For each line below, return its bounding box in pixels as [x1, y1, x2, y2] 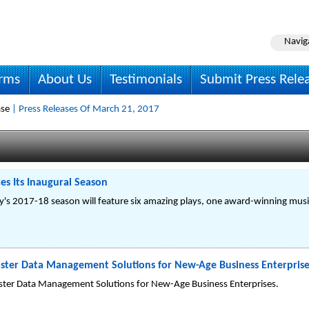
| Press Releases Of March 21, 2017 [10, 104, 159, 114]
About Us [38, 72, 92, 87]
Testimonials [110, 72, 182, 87]
